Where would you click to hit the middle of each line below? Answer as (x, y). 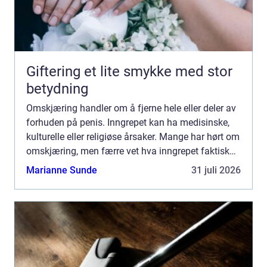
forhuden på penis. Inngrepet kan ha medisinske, (128, 122)
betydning (57, 89)
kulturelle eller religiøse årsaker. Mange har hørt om (133, 136)
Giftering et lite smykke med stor (55, 71)
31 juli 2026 (216, 170)
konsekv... (47, 179)
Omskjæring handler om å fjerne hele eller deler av (131, 108)
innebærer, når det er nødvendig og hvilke (112, 165)
